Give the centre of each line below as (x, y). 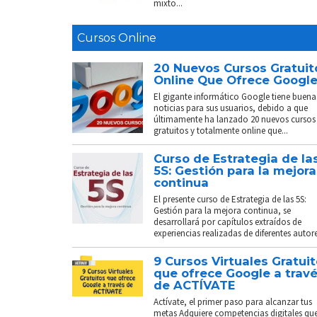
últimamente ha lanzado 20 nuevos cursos (235, 119)
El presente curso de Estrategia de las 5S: (230, 199)
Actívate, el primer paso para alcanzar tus (233, 301)
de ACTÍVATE (194, 285)
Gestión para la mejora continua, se (222, 210)
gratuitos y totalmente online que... (221, 130)
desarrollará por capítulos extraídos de (227, 221)
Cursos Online (117, 38)
